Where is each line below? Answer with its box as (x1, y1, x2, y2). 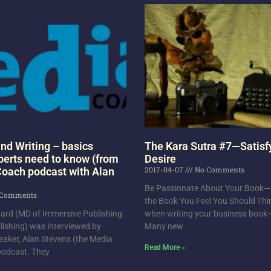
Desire (145, 152, 176, 166)
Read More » (145, 243, 185, 252)
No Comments (193, 165, 244, 175)
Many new (145, 221, 183, 232)
